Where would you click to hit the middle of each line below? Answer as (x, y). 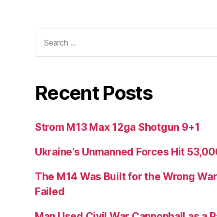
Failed (50, 192)
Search (47, 34)
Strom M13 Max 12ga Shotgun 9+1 (117, 127)
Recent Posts (94, 93)
